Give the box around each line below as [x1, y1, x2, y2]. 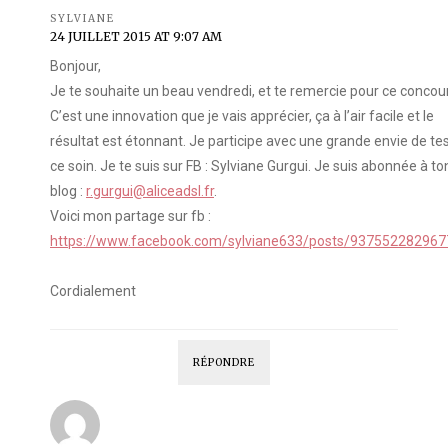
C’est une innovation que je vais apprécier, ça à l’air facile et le [50, 108, 434, 125]
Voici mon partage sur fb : [50, 208, 211, 225]
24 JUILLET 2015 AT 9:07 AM [50, 29, 222, 45]
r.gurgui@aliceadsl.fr [86, 183, 214, 200]
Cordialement [50, 283, 136, 300]
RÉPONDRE [193, 356, 255, 370]
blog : [50, 183, 86, 200]
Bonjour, [50, 58, 101, 75]
